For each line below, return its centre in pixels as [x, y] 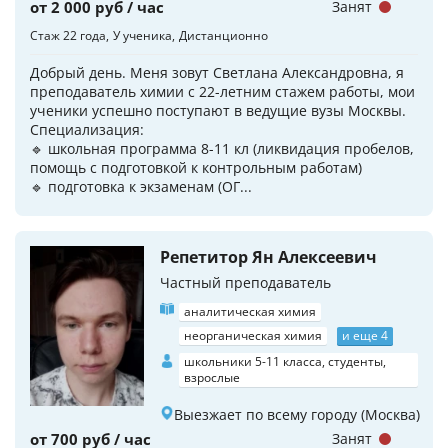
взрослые [212, 377]
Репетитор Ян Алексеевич [268, 257]
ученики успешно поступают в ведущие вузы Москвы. [218, 110]
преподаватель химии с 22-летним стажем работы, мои [222, 91]
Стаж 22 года [68, 35]
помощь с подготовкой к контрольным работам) [196, 167]
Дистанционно [223, 35]
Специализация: [87, 129]
